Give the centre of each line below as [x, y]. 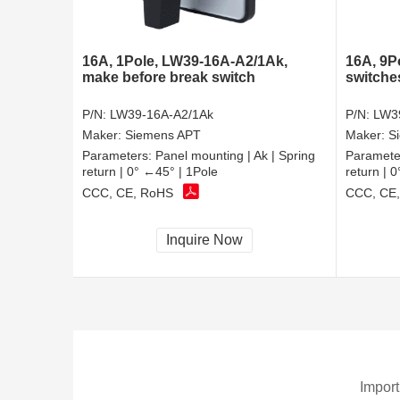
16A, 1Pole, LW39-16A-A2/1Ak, [185, 61]
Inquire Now [204, 239]
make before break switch [169, 77]
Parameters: [119, 155]
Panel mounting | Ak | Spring [235, 155]
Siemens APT [163, 134]
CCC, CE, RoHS [128, 193]
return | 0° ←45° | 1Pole [150, 171]
